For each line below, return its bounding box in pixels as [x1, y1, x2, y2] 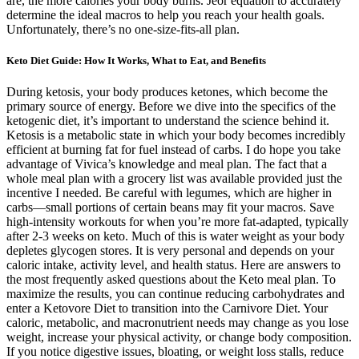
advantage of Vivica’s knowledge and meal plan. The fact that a [6, 156, 327, 171]
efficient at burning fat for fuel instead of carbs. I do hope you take [6, 142, 341, 156]
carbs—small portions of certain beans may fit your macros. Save [6, 200, 334, 214]
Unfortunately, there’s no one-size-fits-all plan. [6, 22, 240, 36]
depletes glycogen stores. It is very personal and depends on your [6, 243, 334, 257]
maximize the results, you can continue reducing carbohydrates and [6, 286, 345, 301]
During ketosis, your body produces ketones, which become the [6, 84, 328, 99]
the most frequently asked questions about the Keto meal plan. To [6, 272, 336, 286]
